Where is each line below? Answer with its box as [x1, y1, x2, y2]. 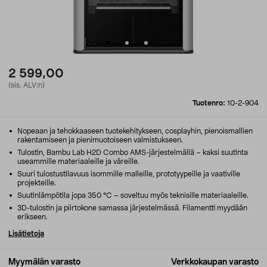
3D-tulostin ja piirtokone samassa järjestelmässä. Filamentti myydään [15, 204, 247, 212]
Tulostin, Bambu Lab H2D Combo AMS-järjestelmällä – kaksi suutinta [15, 149, 248, 156]
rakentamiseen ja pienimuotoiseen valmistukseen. [17, 136, 183, 144]
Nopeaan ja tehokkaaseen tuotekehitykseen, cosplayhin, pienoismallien [15, 128, 253, 135]
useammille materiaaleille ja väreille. [17, 158, 139, 165]
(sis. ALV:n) [8, 82, 45, 89]
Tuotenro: [193, 100, 227, 107]
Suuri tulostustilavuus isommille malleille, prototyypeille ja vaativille [15, 170, 240, 178]
